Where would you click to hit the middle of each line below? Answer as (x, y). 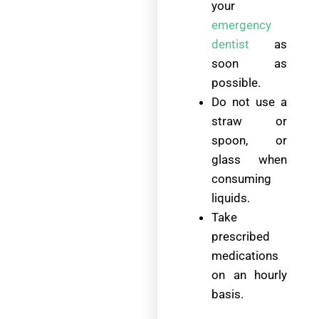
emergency (242, 25)
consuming (242, 179)
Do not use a (250, 102)
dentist (231, 45)
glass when (250, 160)
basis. (228, 294)
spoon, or (250, 141)
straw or (250, 121)
